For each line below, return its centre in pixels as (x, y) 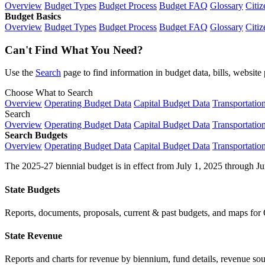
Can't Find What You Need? (74, 50)
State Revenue (33, 236)
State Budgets (32, 189)
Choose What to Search (49, 93)
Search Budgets (36, 135)
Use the (20, 73)
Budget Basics (33, 16)
